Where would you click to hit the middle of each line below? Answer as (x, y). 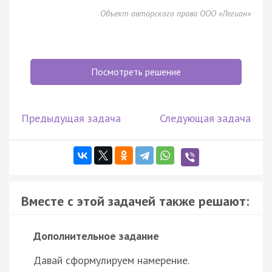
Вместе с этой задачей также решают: (135, 201)
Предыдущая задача (71, 118)
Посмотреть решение (136, 71)
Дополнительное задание (96, 236)
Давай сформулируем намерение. (111, 260)
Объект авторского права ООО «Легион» (175, 13)
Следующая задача (205, 118)
